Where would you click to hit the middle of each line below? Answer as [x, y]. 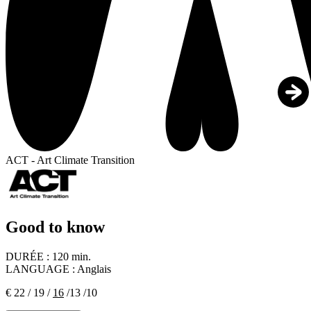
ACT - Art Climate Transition [70, 160]
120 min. [72, 257]
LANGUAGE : [40, 269]
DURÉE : [29, 257]
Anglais [93, 269]
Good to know [55, 227]
